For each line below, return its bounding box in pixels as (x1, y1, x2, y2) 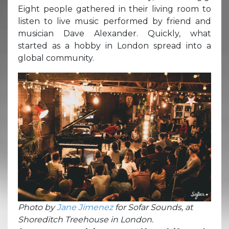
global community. (18, 53, 96, 63)
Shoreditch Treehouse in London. (18, 214, 153, 224)
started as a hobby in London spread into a (18, 40, 211, 51)
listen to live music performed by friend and (18, 16, 211, 26)
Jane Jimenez (57, 202, 113, 212)
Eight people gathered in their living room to (18, 4, 211, 14)
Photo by (18, 202, 57, 212)
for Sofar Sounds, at (113, 202, 193, 212)
